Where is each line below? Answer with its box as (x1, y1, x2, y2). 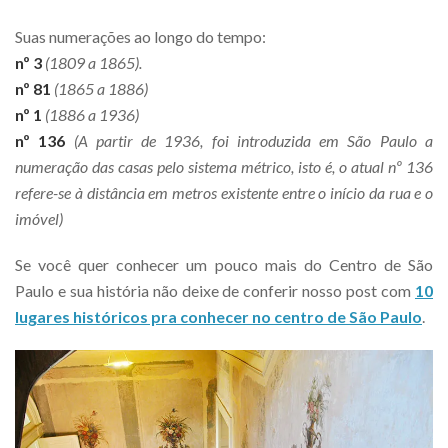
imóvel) (15, 208, 66, 228)
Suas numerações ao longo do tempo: (15, 26, 266, 46)
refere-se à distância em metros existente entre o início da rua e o (15, 182, 433, 202)
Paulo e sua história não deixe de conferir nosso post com (15, 280, 415, 300)
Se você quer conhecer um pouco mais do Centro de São (15, 254, 433, 274)
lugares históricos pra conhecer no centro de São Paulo (15, 306, 422, 326)
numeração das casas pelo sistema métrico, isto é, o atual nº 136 (15, 156, 433, 176)
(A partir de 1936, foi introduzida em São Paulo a (73, 130, 434, 150)
